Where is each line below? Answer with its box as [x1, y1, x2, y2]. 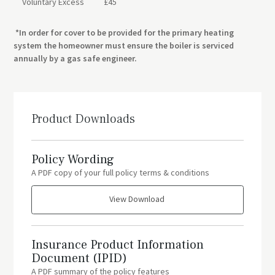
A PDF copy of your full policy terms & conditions [31, 166, 210, 178]
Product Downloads [31, 110, 136, 127]
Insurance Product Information [31, 236, 204, 253]
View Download [109, 193, 166, 204]
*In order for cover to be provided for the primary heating [15, 26, 234, 38]
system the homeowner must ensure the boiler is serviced [14, 39, 234, 51]
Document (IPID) [31, 250, 128, 266]
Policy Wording [31, 151, 115, 168]
